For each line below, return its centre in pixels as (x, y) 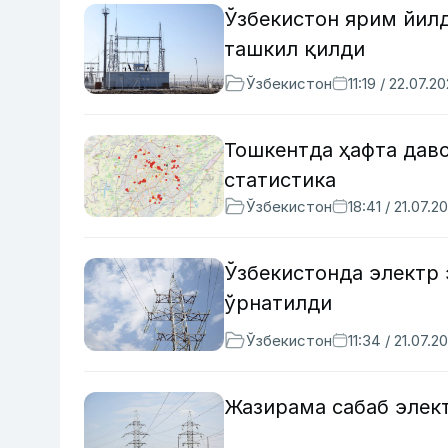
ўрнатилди (278, 303)
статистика (280, 180)
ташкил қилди (294, 49)
